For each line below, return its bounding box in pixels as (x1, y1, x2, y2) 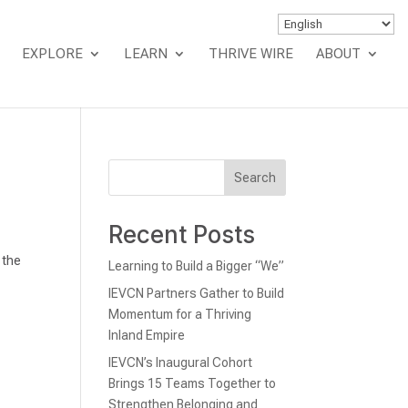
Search (233, 170, 276, 185)
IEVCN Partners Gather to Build (108, 286, 285, 301)
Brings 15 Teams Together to (108, 376, 277, 391)
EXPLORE (22, 46, 83, 62)
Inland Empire (108, 328, 186, 342)
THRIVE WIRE (209, 46, 293, 62)
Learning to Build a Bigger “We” (108, 259, 285, 273)
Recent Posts (108, 220, 256, 249)
